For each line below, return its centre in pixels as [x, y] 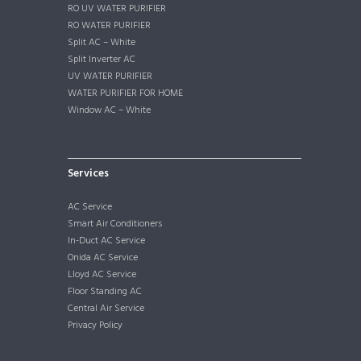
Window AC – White [109, 110]
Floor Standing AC [105, 291]
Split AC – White [102, 42]
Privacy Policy [95, 325]
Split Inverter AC [102, 59]
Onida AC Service [103, 257]
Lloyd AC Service [102, 274]
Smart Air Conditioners [115, 224]
